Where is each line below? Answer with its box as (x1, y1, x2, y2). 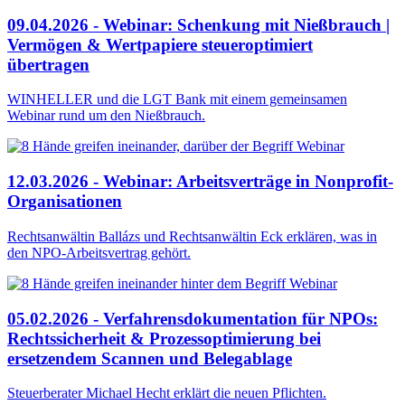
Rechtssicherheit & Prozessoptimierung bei (7, 328, 321, 348)
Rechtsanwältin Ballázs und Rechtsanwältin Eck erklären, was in (7, 228, 377, 244)
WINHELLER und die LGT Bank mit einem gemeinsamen (7, 91, 347, 108)
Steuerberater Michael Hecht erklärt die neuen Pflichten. (7, 385, 326, 401)
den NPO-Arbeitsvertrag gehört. (7, 244, 191, 260)
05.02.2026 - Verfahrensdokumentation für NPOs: (7, 308, 378, 328)
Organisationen (7, 192, 122, 212)
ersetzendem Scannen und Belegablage (7, 348, 292, 368)
